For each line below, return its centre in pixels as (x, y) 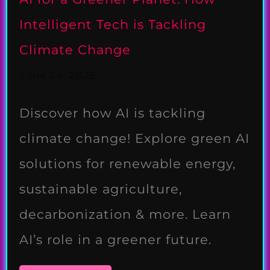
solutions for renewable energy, (127, 164)
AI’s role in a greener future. (115, 240)
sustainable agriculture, (101, 189)
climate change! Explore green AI (134, 139)
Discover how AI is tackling (112, 113)
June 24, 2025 (58, 76)
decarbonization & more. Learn (125, 215)
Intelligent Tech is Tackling (113, 25)
